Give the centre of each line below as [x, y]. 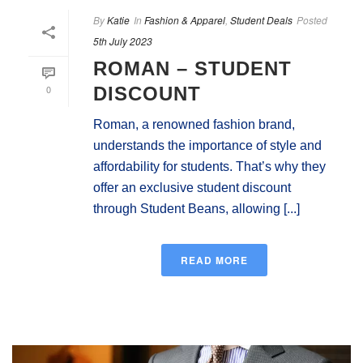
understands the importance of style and [207, 145]
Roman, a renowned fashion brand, [194, 124]
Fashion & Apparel [185, 19]
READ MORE [214, 260]
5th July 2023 [123, 41]
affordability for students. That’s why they [209, 166]
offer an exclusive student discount [192, 187]
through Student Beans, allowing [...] [196, 208]
